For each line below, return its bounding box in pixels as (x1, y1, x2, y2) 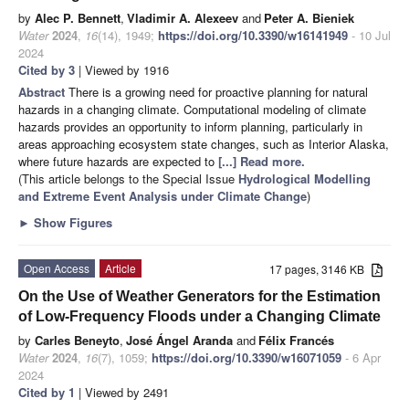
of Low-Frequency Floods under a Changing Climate (18, 309, 381, 325)
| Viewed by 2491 (75, 383, 169, 402)
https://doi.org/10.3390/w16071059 (152, 349, 341, 367)
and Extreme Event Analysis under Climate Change (18, 187, 307, 205)
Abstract (18, 83, 68, 101)
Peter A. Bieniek (264, 9, 354, 27)
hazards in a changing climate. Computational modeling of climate (18, 100, 366, 119)
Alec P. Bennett (35, 9, 121, 27)
